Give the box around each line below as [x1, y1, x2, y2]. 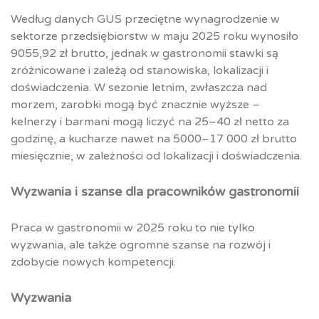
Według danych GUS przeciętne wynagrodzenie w [11, 12, 280, 27]
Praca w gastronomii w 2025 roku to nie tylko [11, 221, 255, 236]
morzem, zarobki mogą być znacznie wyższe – [11, 98, 260, 113]
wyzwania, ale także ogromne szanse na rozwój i [11, 238, 271, 253]
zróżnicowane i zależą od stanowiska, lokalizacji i [11, 63, 268, 78]
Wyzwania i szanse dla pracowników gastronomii [11, 184, 299, 200]
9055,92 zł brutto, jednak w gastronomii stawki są [11, 46, 278, 61]
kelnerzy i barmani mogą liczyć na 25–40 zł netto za [11, 115, 289, 130]
